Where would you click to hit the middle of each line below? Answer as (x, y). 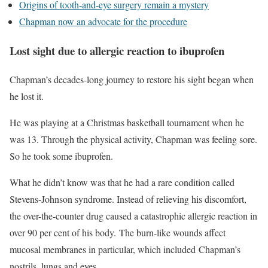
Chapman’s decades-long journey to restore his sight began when (132, 80)
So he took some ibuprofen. (61, 156)
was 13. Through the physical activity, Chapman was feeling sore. (133, 139)
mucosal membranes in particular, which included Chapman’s (125, 249)
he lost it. (27, 96)
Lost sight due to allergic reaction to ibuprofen (117, 50)
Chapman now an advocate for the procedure (103, 21)
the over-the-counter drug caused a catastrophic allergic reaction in (133, 216)
